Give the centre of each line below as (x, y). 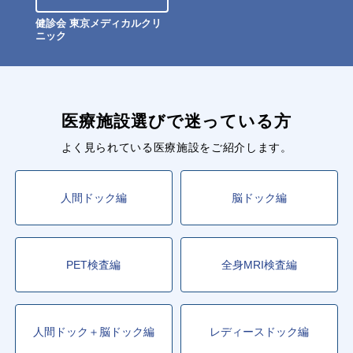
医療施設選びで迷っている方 (176, 121)
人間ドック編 (93, 197)
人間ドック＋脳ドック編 (93, 331)
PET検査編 (94, 264)
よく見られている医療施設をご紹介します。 (176, 148)
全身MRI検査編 (260, 264)
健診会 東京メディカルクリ (98, 23)
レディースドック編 (260, 331)
